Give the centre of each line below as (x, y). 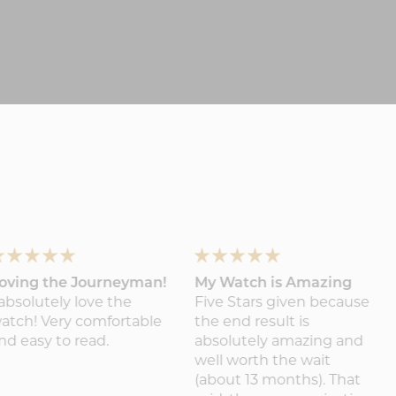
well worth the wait (263, 361)
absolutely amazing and (279, 342)
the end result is (252, 322)
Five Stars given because (282, 303)
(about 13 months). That (278, 381)
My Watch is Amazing (274, 283)
